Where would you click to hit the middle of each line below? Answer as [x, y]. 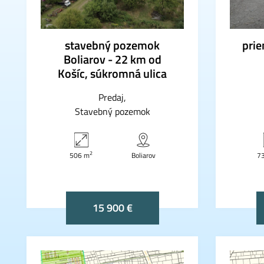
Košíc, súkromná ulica [112, 73]
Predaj [111, 97]
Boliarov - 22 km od [112, 59]
